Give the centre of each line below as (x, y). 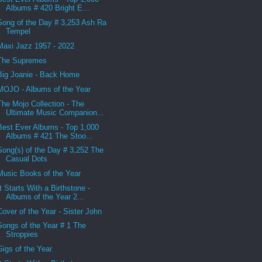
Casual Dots (27, 159)
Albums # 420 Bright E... (48, 8)
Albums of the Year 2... (45, 196)
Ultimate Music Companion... (55, 112)
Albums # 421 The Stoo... (50, 136)
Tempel (18, 32)
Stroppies (22, 235)
